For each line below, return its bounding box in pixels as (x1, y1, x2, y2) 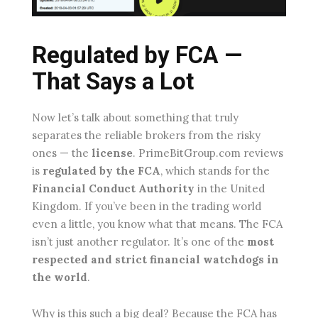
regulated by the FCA (43, 164, 160, 178)
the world (32, 270, 87, 285)
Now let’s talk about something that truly (32, 111, 238, 125)
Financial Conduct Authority (32, 182, 194, 196)
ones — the (32, 146, 92, 160)
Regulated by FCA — (32, 41, 242, 70)
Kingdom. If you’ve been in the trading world (32, 199, 261, 214)
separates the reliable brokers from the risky (32, 128, 261, 143)
